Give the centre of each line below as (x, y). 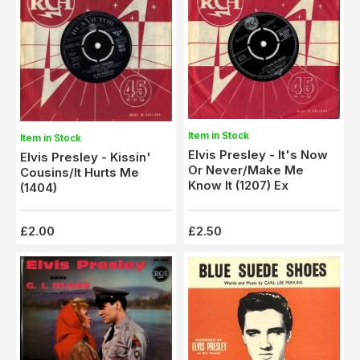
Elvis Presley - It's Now (258, 155)
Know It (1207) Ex (262, 186)
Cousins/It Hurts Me (80, 172)
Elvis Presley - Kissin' (86, 157)
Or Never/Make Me (246, 170)
